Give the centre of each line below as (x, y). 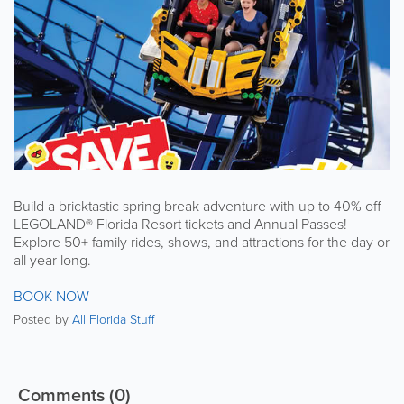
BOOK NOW (51, 296)
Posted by (43, 319)
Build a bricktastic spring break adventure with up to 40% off (197, 206)
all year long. (52, 260)
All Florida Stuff (113, 319)
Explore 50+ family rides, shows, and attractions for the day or (202, 242)
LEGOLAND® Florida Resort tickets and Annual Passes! (180, 224)
